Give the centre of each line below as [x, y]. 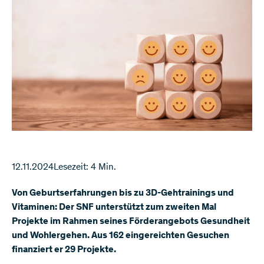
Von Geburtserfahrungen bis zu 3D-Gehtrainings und [123, 194]
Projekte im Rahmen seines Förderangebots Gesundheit [131, 222]
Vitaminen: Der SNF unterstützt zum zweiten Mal [114, 208]
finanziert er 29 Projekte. [64, 250]
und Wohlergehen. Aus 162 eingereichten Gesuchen [121, 236]
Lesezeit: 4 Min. [85, 168]
